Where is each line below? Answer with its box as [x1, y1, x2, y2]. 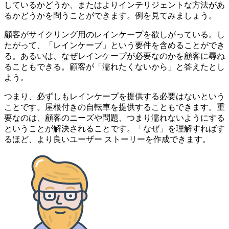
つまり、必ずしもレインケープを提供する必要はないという [4, 91, 225, 101]
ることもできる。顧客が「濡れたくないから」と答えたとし [4, 62, 225, 71]
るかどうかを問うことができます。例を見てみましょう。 [4, 11, 219, 20]
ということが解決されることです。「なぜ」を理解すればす [4, 124, 225, 133]
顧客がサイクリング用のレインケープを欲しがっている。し [4, 30, 225, 39]
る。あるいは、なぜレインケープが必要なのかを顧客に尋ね [4, 51, 225, 60]
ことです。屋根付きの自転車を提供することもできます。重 [4, 102, 225, 111]
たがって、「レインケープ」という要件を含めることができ [4, 40, 225, 50]
